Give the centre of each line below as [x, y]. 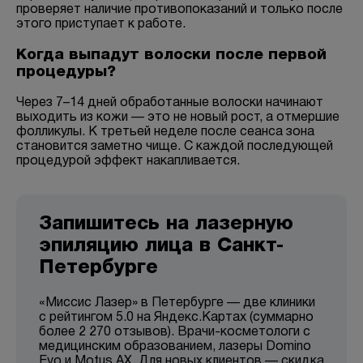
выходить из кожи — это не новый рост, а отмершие [178, 118]
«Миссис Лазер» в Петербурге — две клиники [177, 303]
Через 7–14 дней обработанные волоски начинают [170, 103]
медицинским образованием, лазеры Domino [175, 347]
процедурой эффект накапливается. [128, 162]
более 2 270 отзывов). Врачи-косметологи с [175, 333]
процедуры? [66, 72]
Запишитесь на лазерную [166, 225]
